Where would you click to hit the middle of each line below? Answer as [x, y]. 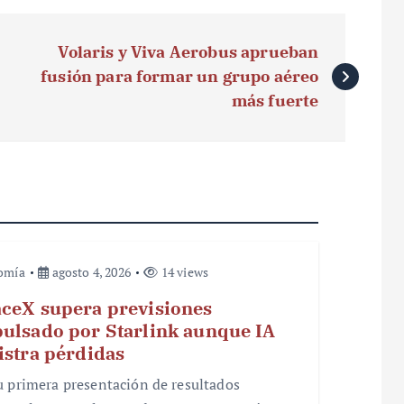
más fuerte [275, 100]
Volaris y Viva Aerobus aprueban [188, 51]
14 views [184, 271]
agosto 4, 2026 [90, 271]
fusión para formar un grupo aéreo [180, 76]
